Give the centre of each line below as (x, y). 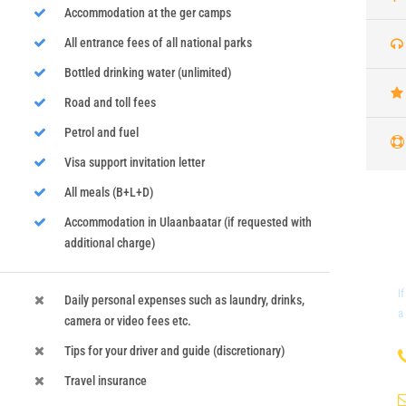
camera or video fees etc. (127, 321)
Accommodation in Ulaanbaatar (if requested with (188, 222)
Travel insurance (105, 381)
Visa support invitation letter (134, 162)
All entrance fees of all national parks (158, 43)
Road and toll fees (110, 102)
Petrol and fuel (101, 132)
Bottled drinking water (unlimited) (148, 72)
